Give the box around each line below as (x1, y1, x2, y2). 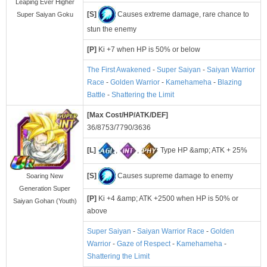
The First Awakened (87, 66, 151, 74)
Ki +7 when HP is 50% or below (97, 45, 200, 54)
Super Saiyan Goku (16, 11, 73, 18)
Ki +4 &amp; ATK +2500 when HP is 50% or (97, 194, 238, 203)
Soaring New (26, 172, 63, 180)
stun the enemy (87, 25, 136, 34)
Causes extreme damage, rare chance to (116, 10, 249, 18)
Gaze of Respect (117, 240, 170, 249)
